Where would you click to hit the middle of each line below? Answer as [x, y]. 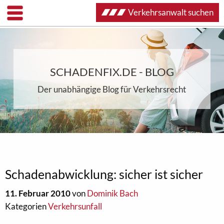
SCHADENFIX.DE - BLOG [112, 72]
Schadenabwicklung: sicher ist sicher [104, 174]
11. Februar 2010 [38, 193]
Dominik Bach [112, 193]
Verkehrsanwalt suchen [171, 12]
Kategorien [26, 206]
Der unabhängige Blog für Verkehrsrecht [112, 89]
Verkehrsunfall [75, 206]
